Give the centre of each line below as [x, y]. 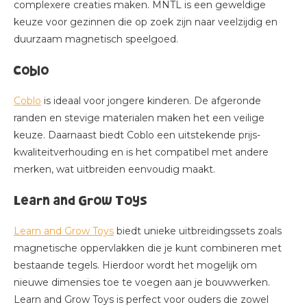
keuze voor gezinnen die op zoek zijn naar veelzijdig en [146, 22]
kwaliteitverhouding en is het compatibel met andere [141, 152]
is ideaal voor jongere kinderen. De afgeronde [151, 101]
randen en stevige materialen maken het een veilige [139, 118]
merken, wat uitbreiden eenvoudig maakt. [114, 169]
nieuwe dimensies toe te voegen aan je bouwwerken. [142, 282]
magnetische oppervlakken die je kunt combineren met [148, 248]
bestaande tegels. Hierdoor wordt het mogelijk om [135, 265]
